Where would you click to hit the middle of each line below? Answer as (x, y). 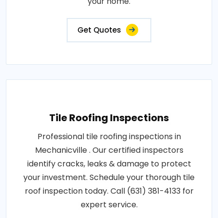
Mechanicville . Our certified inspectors (109, 150)
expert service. (109, 205)
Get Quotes (99, 30)
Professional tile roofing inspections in (109, 137)
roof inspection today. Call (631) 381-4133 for (109, 191)
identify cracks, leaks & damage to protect (109, 164)
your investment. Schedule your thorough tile (109, 178)
